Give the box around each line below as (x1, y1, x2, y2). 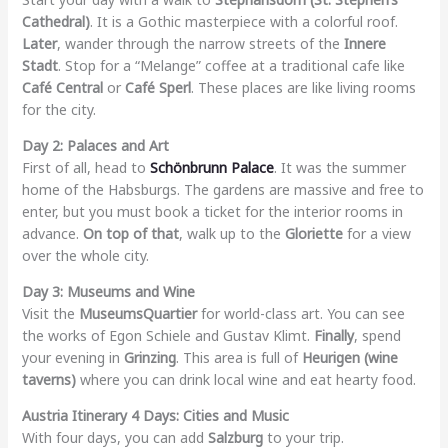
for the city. (21, 99, 96, 119)
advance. (21, 223, 83, 243)
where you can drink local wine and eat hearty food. (75, 369, 416, 389)
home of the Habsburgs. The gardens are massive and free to (21, 179, 424, 199)
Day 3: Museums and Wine (21, 281, 195, 301)
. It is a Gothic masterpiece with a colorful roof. (89, 11, 398, 31)
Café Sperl (124, 77, 191, 97)
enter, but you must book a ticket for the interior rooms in (21, 201, 403, 221)
